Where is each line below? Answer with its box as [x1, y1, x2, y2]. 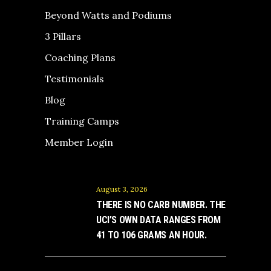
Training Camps [45, 114, 119, 127]
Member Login [45, 135, 113, 148]
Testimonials [45, 72, 104, 85]
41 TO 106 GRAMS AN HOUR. [96, 229, 207, 241]
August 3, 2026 [96, 184, 148, 194]
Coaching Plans [45, 51, 116, 64]
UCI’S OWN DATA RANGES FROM [96, 214, 221, 226]
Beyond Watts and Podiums [45, 8, 172, 21]
